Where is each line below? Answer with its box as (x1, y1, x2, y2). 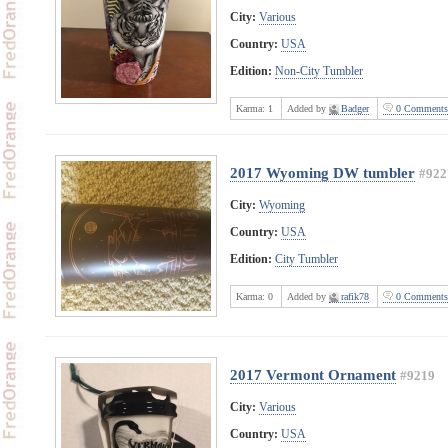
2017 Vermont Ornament (229, 365, 396, 383)
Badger (340, 102, 369, 114)
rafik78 (340, 290, 369, 302)
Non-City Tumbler (274, 63, 363, 78)
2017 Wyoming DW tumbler (229, 163, 415, 181)
